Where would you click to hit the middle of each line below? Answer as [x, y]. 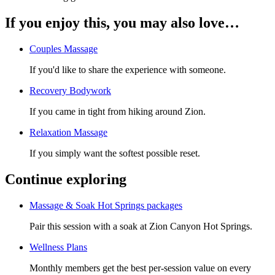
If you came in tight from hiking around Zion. [118, 111]
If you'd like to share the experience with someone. [128, 70]
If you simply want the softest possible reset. [115, 153]
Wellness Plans [58, 247]
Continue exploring [66, 179]
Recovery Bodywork [70, 91]
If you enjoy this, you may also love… [122, 23]
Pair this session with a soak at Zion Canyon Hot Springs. [141, 226]
